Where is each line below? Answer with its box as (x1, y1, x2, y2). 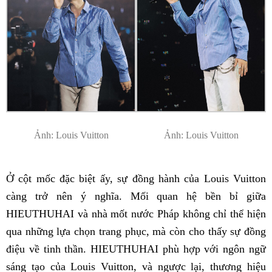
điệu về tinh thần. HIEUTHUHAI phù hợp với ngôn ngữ (6, 242, 266, 255)
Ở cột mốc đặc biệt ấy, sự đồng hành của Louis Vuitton (6, 172, 266, 185)
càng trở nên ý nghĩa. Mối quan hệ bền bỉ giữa (6, 189, 266, 202)
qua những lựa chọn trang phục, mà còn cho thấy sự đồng (6, 225, 266, 237)
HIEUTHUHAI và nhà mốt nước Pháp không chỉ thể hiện (6, 207, 266, 220)
